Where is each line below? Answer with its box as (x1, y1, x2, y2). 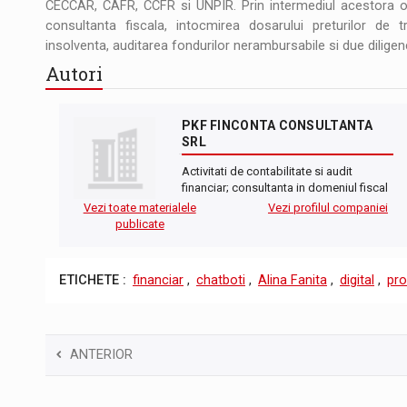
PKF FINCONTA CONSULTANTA (182, 118, 373, 134)
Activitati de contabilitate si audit (182, 164, 352, 179)
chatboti (196, 273, 245, 289)
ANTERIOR (70, 346, 133, 362)
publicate (114, 217, 164, 232)
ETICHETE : (59, 273, 126, 289)
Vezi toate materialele (83, 201, 196, 215)
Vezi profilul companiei (267, 201, 388, 215)
